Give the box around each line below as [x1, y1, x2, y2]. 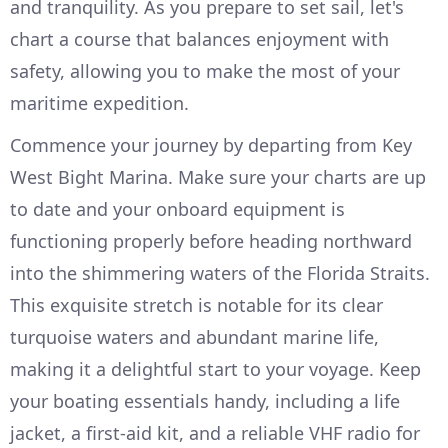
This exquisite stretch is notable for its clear [10, 293, 383, 318]
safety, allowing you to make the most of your [10, 59, 400, 84]
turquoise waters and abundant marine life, [10, 325, 379, 350]
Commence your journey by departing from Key [10, 133, 412, 158]
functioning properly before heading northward [10, 229, 412, 254]
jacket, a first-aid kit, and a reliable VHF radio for [10, 421, 420, 446]
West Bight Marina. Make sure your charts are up [10, 165, 426, 190]
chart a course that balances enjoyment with [10, 27, 389, 52]
